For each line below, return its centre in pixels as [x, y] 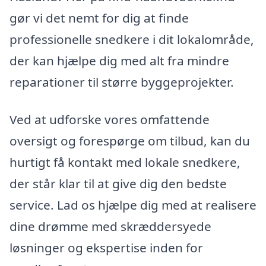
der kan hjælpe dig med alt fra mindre [119, 60]
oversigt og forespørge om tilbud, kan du [130, 141]
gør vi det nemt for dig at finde [99, 18]
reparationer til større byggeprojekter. [122, 82]
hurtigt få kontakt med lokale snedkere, [125, 162]
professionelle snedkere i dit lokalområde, [132, 39]
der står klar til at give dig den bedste [118, 184]
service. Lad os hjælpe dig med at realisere [133, 205]
